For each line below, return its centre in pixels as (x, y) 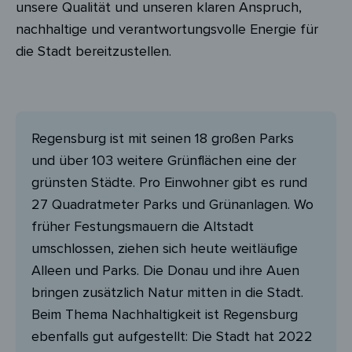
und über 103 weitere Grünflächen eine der (164, 161)
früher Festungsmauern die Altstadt (143, 227)
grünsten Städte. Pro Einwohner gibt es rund (169, 183)
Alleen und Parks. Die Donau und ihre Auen (165, 271)
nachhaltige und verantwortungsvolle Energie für (167, 29)
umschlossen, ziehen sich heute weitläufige (165, 249)
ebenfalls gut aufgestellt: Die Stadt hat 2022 (172, 337)
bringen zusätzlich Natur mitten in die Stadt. (167, 293)
